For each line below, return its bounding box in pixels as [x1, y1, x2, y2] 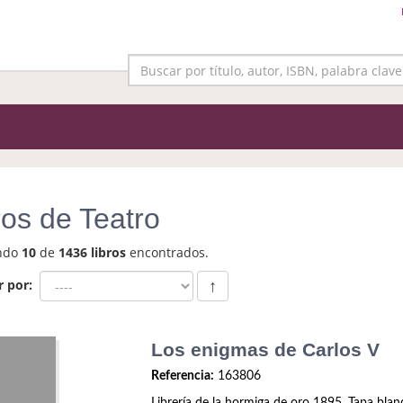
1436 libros [58, 244, 126, 261]
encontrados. [125, 244, 209, 261]
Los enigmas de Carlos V [151, 339, 381, 360]
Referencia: [151, 370, 215, 382]
